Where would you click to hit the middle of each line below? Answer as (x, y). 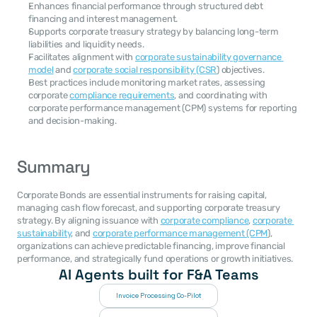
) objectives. (241, 70)
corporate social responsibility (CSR (145, 70)
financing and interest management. (103, 19)
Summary (54, 167)
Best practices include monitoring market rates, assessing (147, 82)
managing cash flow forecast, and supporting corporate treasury (149, 208)
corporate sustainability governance (208, 57)
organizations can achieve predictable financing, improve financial (151, 246)
